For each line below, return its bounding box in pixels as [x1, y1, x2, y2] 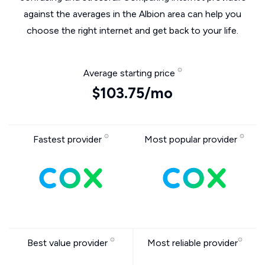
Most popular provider [144, 134, 240, 145]
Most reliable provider [147, 237, 238, 248]
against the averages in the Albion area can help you [24, 8, 241, 20]
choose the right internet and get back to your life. [27, 25, 238, 36]
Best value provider [27, 237, 110, 248]
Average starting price [83, 67, 177, 79]
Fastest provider [33, 134, 104, 145]
